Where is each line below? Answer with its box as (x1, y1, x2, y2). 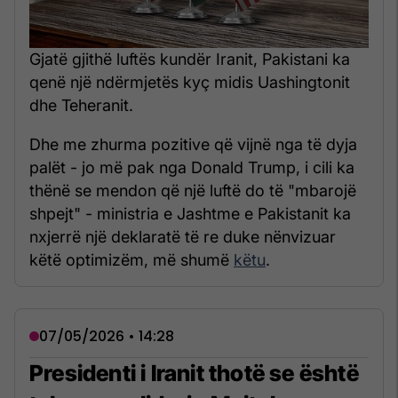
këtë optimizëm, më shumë (29, 250, 234, 269)
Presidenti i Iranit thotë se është (29, 359, 359, 386)
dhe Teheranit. (29, 95, 133, 115)
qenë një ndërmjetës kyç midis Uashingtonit (29, 72, 350, 92)
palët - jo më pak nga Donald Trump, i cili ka (29, 157, 354, 177)
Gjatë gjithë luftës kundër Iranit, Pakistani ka (29, 49, 350, 68)
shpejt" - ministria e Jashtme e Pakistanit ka (29, 203, 351, 223)
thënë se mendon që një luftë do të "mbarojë (29, 180, 356, 200)
